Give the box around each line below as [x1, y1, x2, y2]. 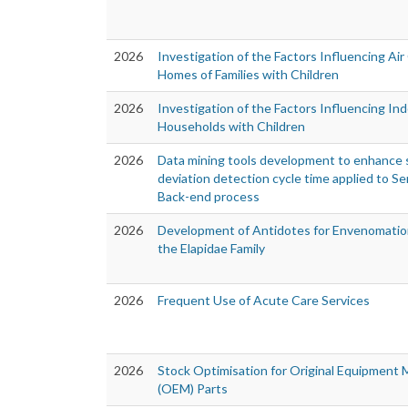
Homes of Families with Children [158, 66, 339, 83]
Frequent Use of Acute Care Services [158, 292, 370, 309]
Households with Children [158, 118, 305, 135]
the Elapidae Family [158, 240, 265, 257]
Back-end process [158, 189, 260, 205]
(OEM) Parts [158, 381, 228, 397]
